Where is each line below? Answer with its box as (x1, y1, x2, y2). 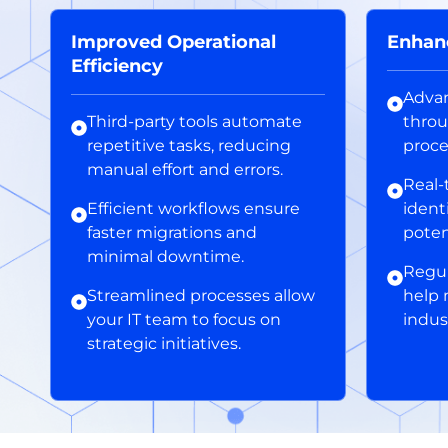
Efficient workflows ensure (87, 198, 300, 218)
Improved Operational (71, 30, 276, 53)
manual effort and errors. (87, 159, 283, 179)
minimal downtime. (87, 246, 244, 266)
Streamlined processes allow (87, 285, 315, 305)
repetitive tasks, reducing (87, 135, 291, 155)
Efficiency (71, 54, 163, 77)
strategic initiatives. (87, 333, 241, 353)
